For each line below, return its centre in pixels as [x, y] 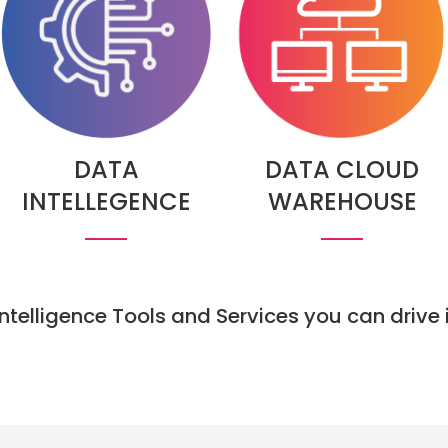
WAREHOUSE [342, 201]
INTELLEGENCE [106, 201]
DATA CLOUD [342, 169]
